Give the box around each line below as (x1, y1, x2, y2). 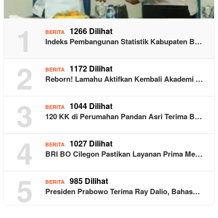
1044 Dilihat (70, 100, 112, 111)
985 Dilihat (70, 175, 108, 186)
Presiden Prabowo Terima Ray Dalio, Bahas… (45, 185, 200, 197)
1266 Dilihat (70, 25, 112, 36)
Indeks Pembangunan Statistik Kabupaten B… (45, 36, 202, 47)
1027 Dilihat (70, 137, 112, 149)
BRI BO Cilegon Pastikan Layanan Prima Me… (45, 148, 202, 159)
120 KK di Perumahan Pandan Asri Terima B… (45, 110, 202, 122)
